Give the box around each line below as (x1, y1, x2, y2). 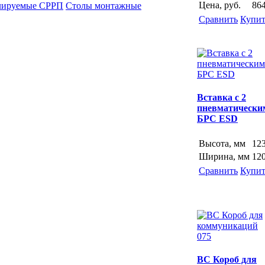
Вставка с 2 (197, 92, 246, 103)
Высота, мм (199, 138, 245, 149)
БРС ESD (197, 114, 238, 124)
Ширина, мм (199, 151, 250, 162)
